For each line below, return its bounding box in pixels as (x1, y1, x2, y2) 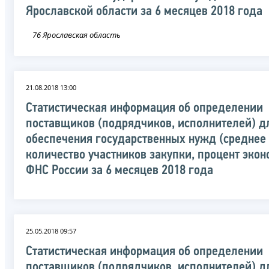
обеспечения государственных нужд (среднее (26, 132, 266, 147)
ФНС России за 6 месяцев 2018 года (26, 163, 213, 178)
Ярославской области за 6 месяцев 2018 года (26, 4, 262, 19)
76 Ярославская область (32, 29, 121, 40)
